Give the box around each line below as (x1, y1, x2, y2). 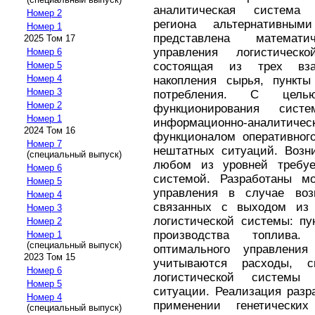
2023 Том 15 (24, 251, 75, 262)
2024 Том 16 (24, 124, 75, 136)
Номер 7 (27, 138, 62, 149)
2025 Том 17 (24, 32, 75, 44)
